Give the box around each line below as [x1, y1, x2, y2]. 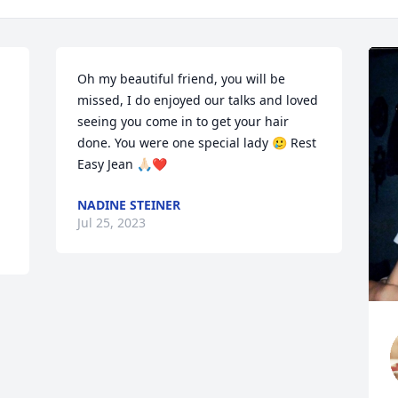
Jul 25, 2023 [77, 214, 147, 231]
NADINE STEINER [77, 196, 181, 213]
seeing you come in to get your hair [77, 113, 290, 130]
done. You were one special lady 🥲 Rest [77, 134, 317, 151]
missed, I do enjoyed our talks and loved [77, 92, 319, 108]
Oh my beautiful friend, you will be [77, 70, 286, 87]
